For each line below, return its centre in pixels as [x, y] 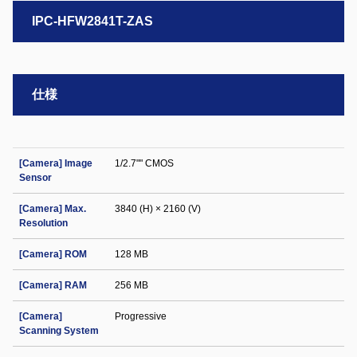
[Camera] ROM [53, 254]
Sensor [35, 178]
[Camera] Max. [53, 209]
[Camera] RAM [53, 285]
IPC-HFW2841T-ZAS [92, 21]
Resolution [43, 223]
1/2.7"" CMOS [144, 163]
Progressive [141, 316]
